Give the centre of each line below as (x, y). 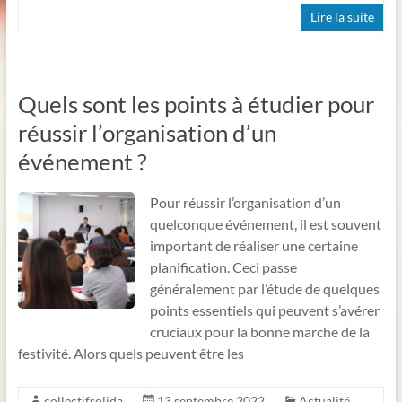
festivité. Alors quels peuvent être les (131, 353)
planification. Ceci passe (223, 267)
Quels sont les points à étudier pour (196, 104)
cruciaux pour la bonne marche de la (259, 331)
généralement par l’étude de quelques (264, 288)
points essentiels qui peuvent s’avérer (264, 310)
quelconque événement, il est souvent (265, 223)
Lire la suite (343, 16)
